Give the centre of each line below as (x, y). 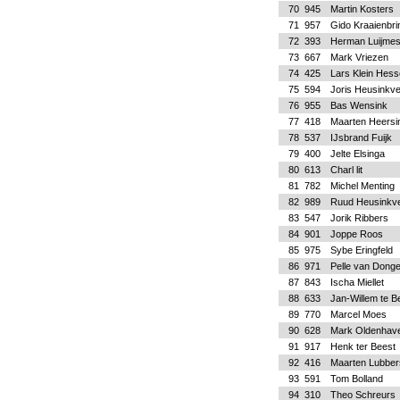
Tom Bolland (356, 379)
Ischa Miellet (357, 282)
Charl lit (346, 170)
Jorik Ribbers (359, 218)
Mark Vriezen (359, 57)
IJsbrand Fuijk (361, 137)
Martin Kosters (362, 9)
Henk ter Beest (362, 346)
